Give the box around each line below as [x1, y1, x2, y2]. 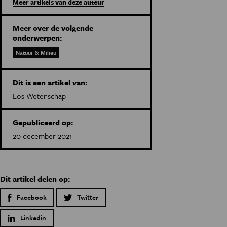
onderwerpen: [13, 32, 62, 43]
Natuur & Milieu [16, 48, 56, 57]
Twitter [77, 192, 98, 202]
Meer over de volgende [13, 22, 93, 33]
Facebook [17, 192, 47, 202]
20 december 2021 [13, 130, 72, 141]
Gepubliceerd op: [13, 117, 73, 128]
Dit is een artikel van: [13, 77, 87, 88]
